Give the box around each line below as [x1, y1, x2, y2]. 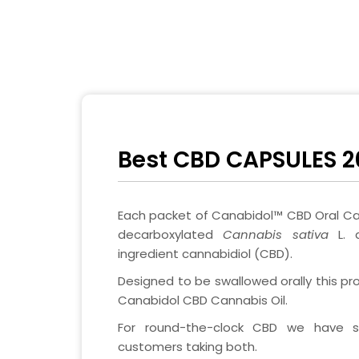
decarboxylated [118, 225, 213, 243]
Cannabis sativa [213, 225, 329, 243]
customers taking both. [118, 337, 257, 355]
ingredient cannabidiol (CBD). [118, 244, 292, 262]
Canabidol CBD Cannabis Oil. [118, 291, 288, 309]
